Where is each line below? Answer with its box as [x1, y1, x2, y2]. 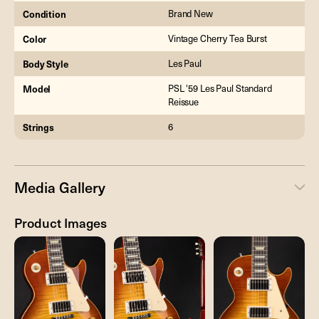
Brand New [168, 6, 213, 20]
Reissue [168, 95, 199, 108]
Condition [23, 6, 66, 21]
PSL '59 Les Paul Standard [168, 81, 272, 95]
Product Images [14, 213, 107, 231]
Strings [23, 120, 55, 134]
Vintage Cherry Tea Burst [168, 31, 267, 45]
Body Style [23, 56, 68, 70]
